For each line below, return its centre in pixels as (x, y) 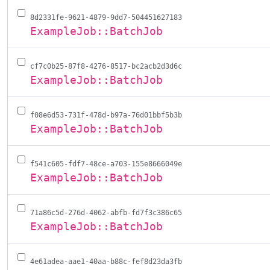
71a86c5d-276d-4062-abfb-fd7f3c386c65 (106, 213)
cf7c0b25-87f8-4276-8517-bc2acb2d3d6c (106, 66)
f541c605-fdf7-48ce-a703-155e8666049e (106, 164)
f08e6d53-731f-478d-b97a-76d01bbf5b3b (106, 115)
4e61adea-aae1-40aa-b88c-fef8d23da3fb (106, 262)
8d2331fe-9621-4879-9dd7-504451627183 (106, 17)
